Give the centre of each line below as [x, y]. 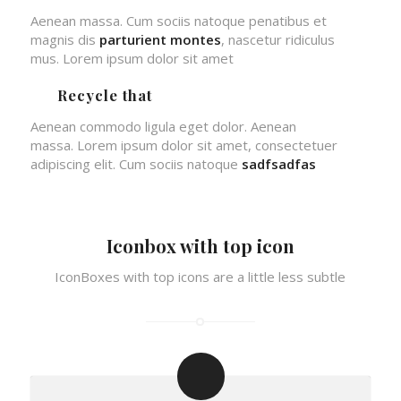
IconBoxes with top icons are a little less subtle [200, 276]
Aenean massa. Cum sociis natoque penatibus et [178, 20]
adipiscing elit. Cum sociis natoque [136, 163]
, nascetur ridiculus [277, 39]
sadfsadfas [278, 163]
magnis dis [64, 39]
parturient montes [160, 39]
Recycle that [104, 94]
